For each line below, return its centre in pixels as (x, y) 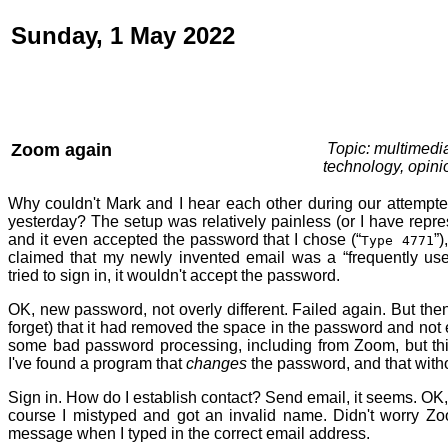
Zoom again (61, 150)
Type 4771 (398, 240)
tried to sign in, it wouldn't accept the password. (174, 275)
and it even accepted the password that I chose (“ (185, 239)
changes (216, 363)
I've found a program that (97, 363)
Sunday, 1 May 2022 (123, 35)
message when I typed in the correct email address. (189, 433)
